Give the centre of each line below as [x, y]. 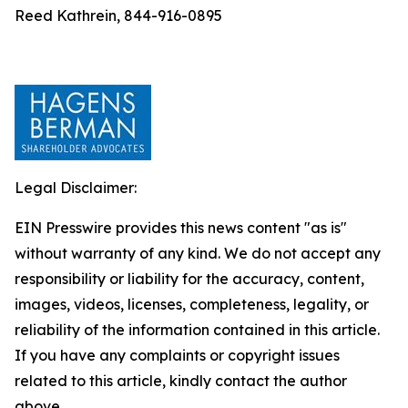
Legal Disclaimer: [76, 188]
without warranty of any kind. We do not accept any [198, 253]
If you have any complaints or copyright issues [177, 355]
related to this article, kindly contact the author [181, 381]
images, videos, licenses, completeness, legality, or [192, 304]
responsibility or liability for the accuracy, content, [189, 279]
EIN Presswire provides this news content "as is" [181, 228]
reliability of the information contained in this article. [197, 330]
